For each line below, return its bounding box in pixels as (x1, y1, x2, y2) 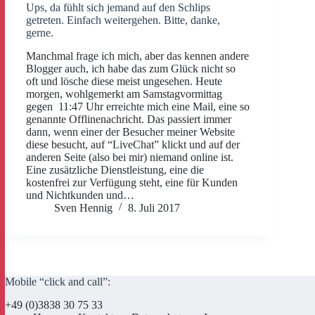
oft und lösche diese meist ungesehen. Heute (26, 75, 222, 87)
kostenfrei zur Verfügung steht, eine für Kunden (26, 176, 238, 188)
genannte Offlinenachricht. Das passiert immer (26, 112, 231, 125)
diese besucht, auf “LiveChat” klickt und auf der (26, 138, 240, 150)
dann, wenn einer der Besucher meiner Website (26, 125, 235, 138)
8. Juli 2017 (128, 201, 180, 214)
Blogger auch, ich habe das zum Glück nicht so (26, 62, 236, 75)
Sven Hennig (54, 201, 112, 214)
